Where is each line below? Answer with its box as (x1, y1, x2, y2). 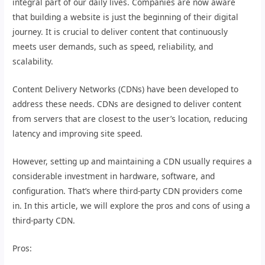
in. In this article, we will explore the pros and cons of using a (12, 199, 251, 211)
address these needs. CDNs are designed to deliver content (12, 98, 242, 109)
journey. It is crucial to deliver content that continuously (12, 25, 228, 37)
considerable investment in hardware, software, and (12, 170, 215, 182)
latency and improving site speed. (12, 127, 143, 139)
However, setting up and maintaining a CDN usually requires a (12, 155, 253, 167)
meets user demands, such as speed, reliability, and (12, 40, 214, 52)
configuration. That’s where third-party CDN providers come (12, 185, 243, 196)
